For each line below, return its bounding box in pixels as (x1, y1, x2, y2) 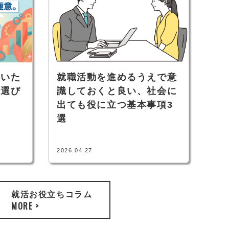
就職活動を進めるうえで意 (57, 72, 177, 82)
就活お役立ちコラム (11, 187, 93, 200)
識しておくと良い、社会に (57, 85, 177, 96)
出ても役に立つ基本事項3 (57, 99, 173, 110)
